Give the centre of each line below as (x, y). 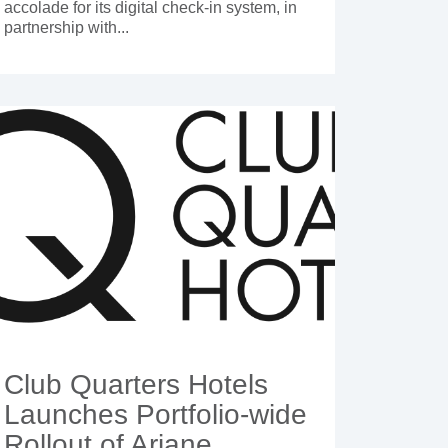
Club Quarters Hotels (135, 385)
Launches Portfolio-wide (155, 415)
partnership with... (66, 28)
